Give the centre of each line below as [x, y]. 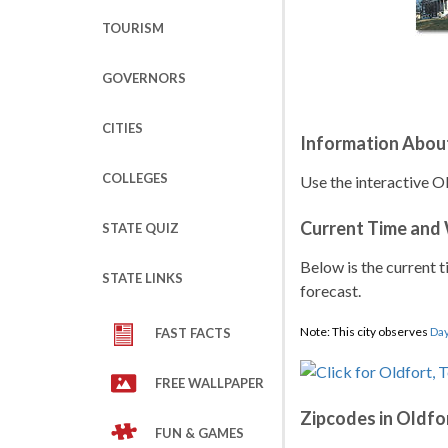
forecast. [330, 290]
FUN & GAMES [199, 433]
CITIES [122, 128]
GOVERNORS [144, 78]
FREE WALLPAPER [209, 383]
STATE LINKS [142, 278]
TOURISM [133, 28]
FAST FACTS [193, 333]
